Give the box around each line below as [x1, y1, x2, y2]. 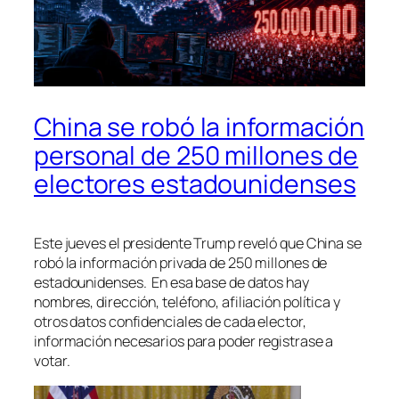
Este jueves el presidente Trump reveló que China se [34, 233, 362, 254]
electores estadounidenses [34, 166, 356, 201]
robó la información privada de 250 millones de [34, 253, 328, 273]
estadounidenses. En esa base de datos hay [34, 273, 309, 293]
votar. [34, 351, 70, 371]
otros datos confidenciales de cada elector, [34, 312, 306, 332]
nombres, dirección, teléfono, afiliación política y [34, 292, 340, 313]
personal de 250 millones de [34, 137, 359, 173]
